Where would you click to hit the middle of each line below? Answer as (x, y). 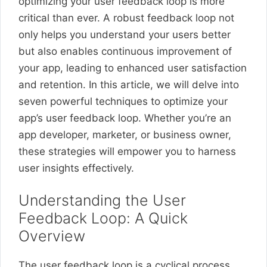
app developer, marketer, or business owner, (125, 134)
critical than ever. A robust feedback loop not (126, 18)
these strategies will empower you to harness (127, 151)
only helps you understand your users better (125, 34)
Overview (52, 236)
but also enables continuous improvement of (125, 51)
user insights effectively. (76, 168)
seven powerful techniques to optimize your (123, 101)
